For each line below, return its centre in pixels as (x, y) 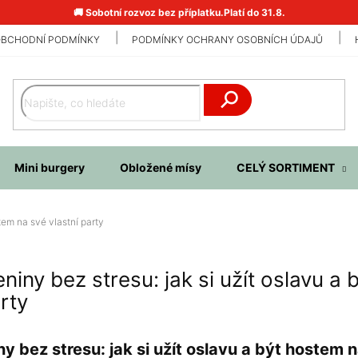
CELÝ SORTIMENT (286, 168)
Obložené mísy (161, 168)
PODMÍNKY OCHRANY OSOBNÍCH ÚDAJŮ (227, 40)
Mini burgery (50, 168)
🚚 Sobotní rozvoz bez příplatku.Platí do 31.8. (179, 12)
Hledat (228, 126)
